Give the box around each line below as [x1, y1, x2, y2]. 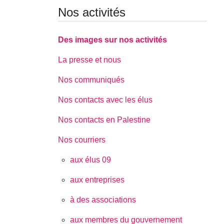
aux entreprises [70, 175, 125, 184]
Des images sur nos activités [58, 35, 167, 44]
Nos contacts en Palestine [58, 115, 151, 124]
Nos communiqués [58, 75, 125, 84]
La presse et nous [58, 55, 121, 64]
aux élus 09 [70, 155, 111, 164]
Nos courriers [58, 135, 106, 144]
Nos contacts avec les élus [58, 95, 153, 104]
